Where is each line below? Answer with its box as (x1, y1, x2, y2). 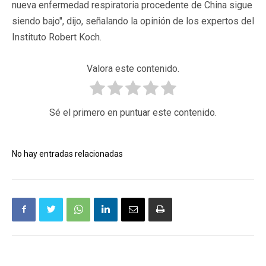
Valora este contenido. (87, 62, 179, 74)
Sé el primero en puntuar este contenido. (49, 106, 217, 118)
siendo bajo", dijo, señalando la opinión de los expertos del (12, 15, 254, 27)
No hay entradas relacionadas (12, 148, 123, 159)
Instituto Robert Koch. (12, 31, 102, 43)
